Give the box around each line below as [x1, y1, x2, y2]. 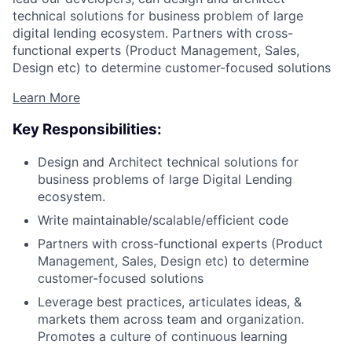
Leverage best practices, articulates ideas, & [38, 293, 302, 310]
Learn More [13, 90, 80, 106]
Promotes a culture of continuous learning [38, 328, 288, 344]
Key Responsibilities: [13, 119, 162, 138]
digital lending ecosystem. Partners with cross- [13, 25, 293, 42]
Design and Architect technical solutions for [38, 153, 299, 170]
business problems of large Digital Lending [38, 170, 292, 187]
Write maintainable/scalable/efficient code [38, 211, 288, 228]
